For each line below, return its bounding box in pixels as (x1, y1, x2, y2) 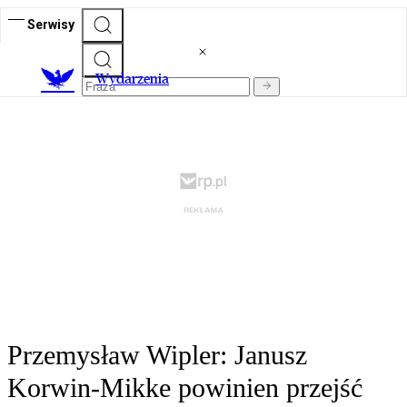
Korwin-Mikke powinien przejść (7, 372, 362, 403)
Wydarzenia (95, 70, 169, 88)
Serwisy (27, 16, 74, 32)
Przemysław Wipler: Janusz (7, 340, 307, 371)
